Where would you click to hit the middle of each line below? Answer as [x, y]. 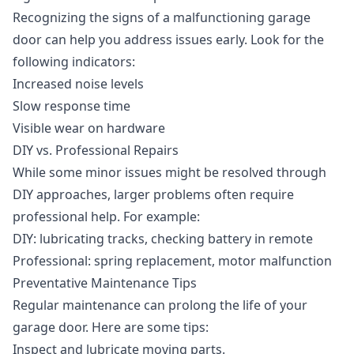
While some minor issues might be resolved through [169, 172]
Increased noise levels [78, 84]
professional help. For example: [106, 217]
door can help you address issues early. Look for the [168, 40]
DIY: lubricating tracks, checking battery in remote [163, 239]
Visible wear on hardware [89, 128]
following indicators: [74, 62]
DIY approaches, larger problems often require [153, 194]
